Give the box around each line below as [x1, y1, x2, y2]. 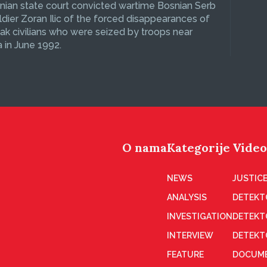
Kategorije [167, 140, 230, 155]
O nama [122, 140, 167, 155]
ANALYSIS [167, 193, 207, 202]
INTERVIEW [167, 231, 213, 240]
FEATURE [167, 250, 204, 259]
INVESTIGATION [167, 212, 232, 221]
